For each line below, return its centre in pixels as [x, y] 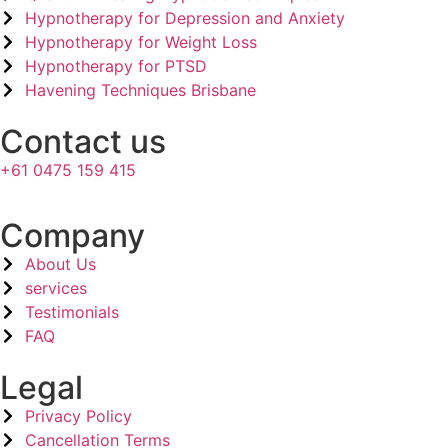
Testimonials [72, 312]
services [56, 288]
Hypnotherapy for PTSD [116, 65]
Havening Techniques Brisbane [140, 89]
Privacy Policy [78, 416]
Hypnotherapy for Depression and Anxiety [185, 17]
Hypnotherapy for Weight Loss [141, 41]
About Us [60, 264]
